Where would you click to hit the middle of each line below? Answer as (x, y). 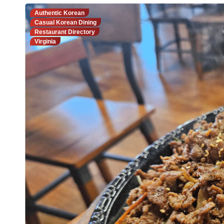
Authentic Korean (59, 13)
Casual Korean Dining (65, 22)
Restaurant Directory (65, 32)
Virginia (45, 41)
